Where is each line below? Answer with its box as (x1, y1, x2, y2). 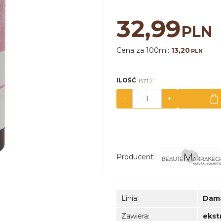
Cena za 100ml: (116, 46, 171, 55)
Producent (116, 152, 153, 161)
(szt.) (139, 76, 152, 84)
